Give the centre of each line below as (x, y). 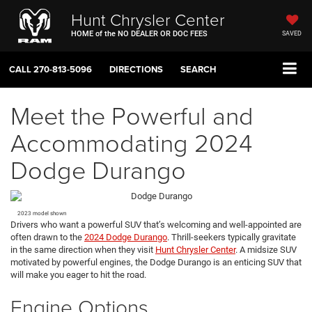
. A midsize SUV (266, 250)
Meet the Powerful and (132, 115)
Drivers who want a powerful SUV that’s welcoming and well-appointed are (156, 225)
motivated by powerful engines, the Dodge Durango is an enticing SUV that (156, 263)
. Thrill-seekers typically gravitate (232, 237)
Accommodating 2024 (131, 142)
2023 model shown (38, 214)
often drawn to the (47, 237)
